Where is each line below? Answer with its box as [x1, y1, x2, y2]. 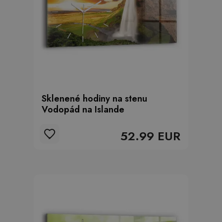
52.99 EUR [120, 127, 180, 145]
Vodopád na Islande [42, 103, 124, 116]
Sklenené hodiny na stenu [42, 92, 147, 105]
